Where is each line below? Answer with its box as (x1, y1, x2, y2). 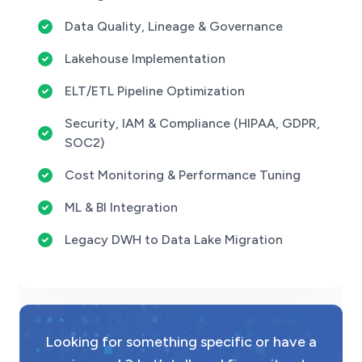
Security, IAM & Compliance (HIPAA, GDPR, (65, 116, 320, 131)
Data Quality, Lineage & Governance (65, 19, 283, 34)
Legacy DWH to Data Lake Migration (65, 232, 283, 247)
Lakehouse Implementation (65, 51, 225, 66)
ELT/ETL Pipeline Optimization (65, 83, 245, 99)
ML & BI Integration (65, 200, 178, 215)
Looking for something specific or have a (45, 333, 317, 351)
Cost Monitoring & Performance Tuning (65, 167, 301, 183)
